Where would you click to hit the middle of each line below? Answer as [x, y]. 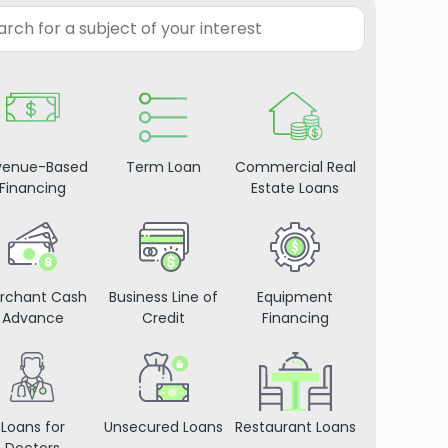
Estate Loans [295, 188]
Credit [164, 318]
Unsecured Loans [164, 427]
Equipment [295, 297]
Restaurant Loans [295, 427]
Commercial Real [295, 167]
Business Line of [164, 297]
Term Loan [164, 167]
